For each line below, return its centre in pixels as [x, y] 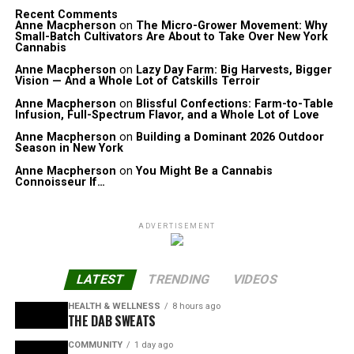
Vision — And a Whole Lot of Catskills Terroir [137, 81]
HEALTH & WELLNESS [114, 306]
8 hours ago [196, 306]
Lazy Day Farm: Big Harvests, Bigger [233, 70]
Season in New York [69, 149]
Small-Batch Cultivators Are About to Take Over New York [171, 37]
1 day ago [153, 345]
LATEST [100, 279]
